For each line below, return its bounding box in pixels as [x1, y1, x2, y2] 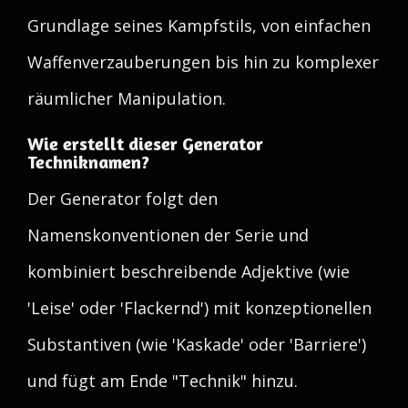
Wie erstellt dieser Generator [27, 132, 263, 155]
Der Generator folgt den [27, 188, 218, 209]
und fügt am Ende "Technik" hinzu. [27, 370, 298, 392]
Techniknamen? [27, 150, 149, 173]
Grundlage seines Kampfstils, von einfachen [27, 15, 371, 36]
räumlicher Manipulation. [27, 87, 226, 109]
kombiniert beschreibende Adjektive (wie [27, 260, 350, 282]
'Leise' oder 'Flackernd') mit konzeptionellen [27, 297, 372, 319]
